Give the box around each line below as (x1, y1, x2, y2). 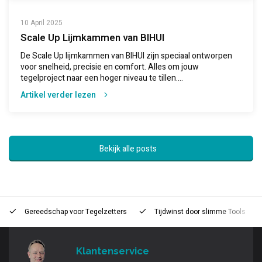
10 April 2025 (20, 18, 63, 29)
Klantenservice (76, 245, 149, 257)
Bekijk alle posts (99, 142, 157, 155)
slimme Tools (202, 207, 246, 218)
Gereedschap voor (25, 207, 85, 218)
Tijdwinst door (154, 207, 202, 218)
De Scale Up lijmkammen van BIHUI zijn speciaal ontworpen (20, 50, 232, 63)
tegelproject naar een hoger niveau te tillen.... (20, 72, 183, 85)
